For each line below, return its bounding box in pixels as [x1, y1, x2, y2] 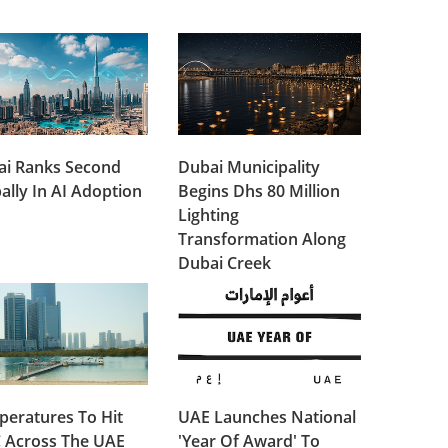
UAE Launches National [178, 405, 357, 428]
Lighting [178, 203, 240, 226]
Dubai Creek [178, 251, 272, 274]
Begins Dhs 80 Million [178, 179, 341, 202]
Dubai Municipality [178, 155, 321, 178]
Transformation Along [178, 227, 347, 250]
